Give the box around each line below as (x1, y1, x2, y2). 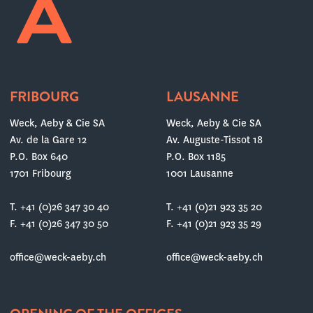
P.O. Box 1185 (166, 150, 226, 163)
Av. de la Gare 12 (9, 133, 87, 146)
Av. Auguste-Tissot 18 (166, 133, 263, 146)
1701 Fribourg (9, 167, 71, 180)
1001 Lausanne (166, 167, 233, 180)
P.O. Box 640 (9, 150, 68, 163)
